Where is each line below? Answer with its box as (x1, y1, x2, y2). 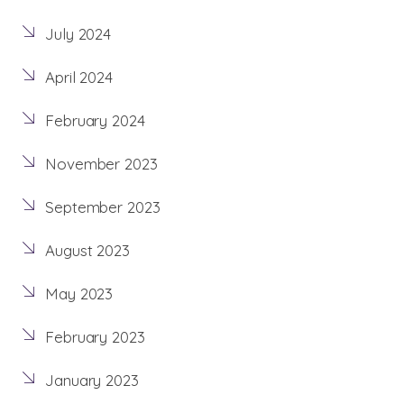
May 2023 (45, 284, 114, 304)
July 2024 (45, 24, 112, 44)
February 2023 (45, 327, 145, 347)
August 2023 (45, 241, 130, 261)
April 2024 (45, 68, 113, 87)
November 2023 (45, 154, 158, 174)
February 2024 (45, 111, 145, 131)
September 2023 (45, 197, 161, 217)
